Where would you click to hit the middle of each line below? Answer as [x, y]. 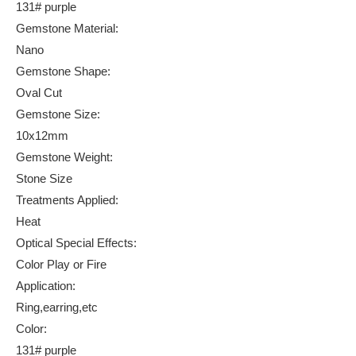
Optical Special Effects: [76, 243]
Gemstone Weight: [64, 157]
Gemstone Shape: [63, 71]
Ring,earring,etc [57, 307]
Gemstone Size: [58, 114]
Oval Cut [39, 93]
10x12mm [42, 135]
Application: [46, 286]
